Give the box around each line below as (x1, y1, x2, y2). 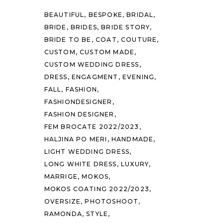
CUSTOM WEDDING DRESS (44, 61, 139, 68)
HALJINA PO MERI (44, 135, 108, 143)
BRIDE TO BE (44, 36, 92, 43)
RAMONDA (44, 210, 82, 218)
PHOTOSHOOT (85, 198, 139, 205)
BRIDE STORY (101, 23, 150, 31)
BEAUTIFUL (44, 11, 85, 18)
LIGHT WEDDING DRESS (44, 148, 130, 155)
